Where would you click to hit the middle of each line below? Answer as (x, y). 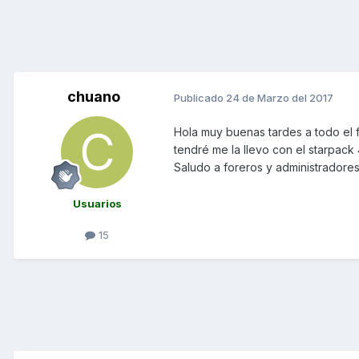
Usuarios (97, 204)
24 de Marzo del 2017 (280, 97)
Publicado (200, 97)
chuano (94, 97)
